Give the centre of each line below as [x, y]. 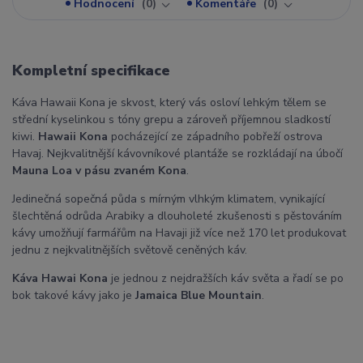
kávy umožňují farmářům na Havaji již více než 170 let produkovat [179, 233]
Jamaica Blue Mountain [199, 295]
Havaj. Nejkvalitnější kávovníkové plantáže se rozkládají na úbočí [177, 153]
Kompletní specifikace [91, 71]
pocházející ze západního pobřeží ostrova [217, 136]
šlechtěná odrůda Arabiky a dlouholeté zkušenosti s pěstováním [177, 216]
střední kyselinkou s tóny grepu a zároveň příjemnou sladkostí [171, 119]
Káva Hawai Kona [60, 278]
